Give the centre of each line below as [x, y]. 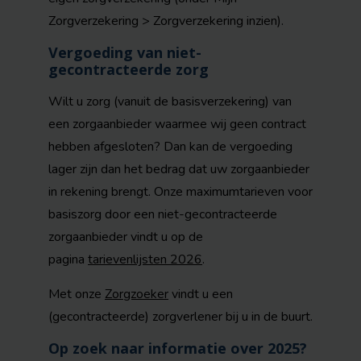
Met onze [77, 294]
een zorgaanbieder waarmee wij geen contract [177, 124]
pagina [68, 259]
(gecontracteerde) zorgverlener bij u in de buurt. [180, 317]
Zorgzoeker [137, 294]
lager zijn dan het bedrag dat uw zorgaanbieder [179, 169]
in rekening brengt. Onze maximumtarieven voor [180, 192]
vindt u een [201, 294]
